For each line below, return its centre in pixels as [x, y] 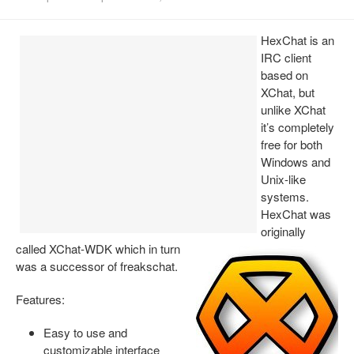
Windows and [296, 162]
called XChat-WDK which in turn [98, 249]
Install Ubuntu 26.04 [70, 22]
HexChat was [296, 214]
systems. [285, 196]
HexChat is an [298, 40]
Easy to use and [85, 332]
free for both [292, 144]
